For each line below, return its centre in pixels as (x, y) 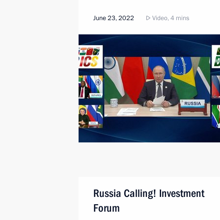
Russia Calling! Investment (149, 193)
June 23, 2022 (114, 18)
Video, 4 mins (170, 18)
